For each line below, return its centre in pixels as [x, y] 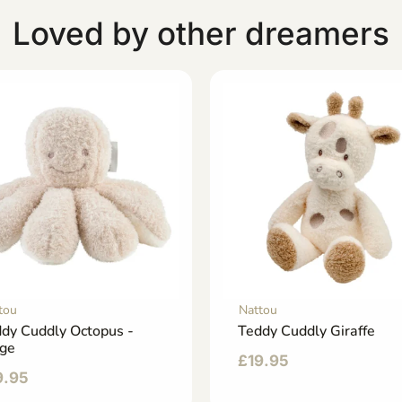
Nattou [258, 310]
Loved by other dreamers [201, 34]
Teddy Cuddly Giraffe [306, 332]
